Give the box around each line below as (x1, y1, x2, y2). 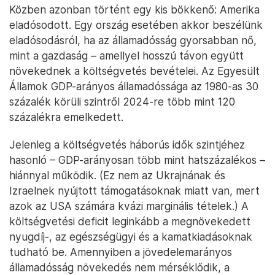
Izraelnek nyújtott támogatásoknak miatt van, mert (9, 184, 260, 197)
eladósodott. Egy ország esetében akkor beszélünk (9, 18, 263, 31)
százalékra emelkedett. (9, 110, 123, 123)
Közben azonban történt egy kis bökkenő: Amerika (9, 2, 260, 16)
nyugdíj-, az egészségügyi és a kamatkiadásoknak (9, 230, 252, 243)
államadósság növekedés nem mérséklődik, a (9, 260, 230, 274)
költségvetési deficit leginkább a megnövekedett (9, 214, 250, 228)
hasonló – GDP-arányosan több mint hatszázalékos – (9, 153, 265, 166)
